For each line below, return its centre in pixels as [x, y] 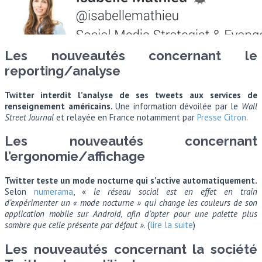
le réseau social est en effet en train [175, 192]
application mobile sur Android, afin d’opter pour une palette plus [131, 214]
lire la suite [171, 225]
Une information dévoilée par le [179, 106]
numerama [54, 192]
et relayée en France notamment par [125, 117]
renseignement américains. [60, 106]
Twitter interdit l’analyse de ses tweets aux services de [131, 95]
